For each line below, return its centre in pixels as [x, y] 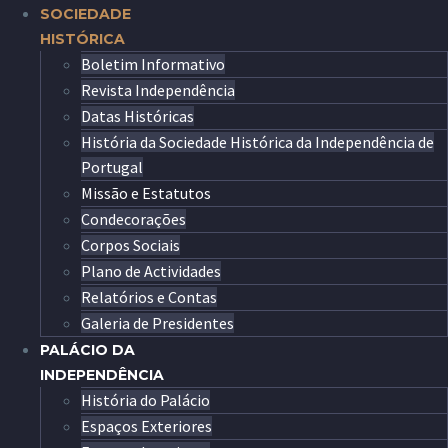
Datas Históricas [137, 116]
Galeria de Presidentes [157, 323]
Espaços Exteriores [146, 426]
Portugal [112, 167]
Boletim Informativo [153, 64]
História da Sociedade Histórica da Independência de [257, 142]
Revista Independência [158, 90]
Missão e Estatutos [146, 193]
